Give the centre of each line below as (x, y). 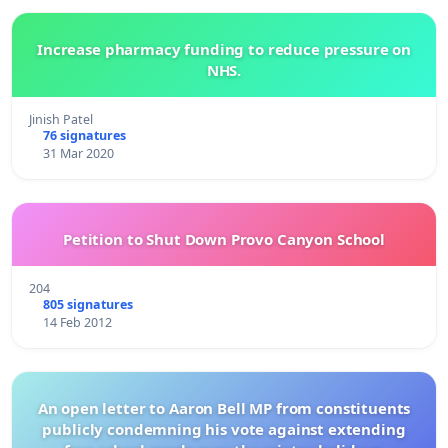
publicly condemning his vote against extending (224, 428)
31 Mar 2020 (78, 153)
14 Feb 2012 (77, 322)
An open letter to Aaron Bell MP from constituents (224, 407)
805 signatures (87, 304)
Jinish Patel (61, 119)
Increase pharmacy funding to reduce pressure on (224, 48)
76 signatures (84, 135)
